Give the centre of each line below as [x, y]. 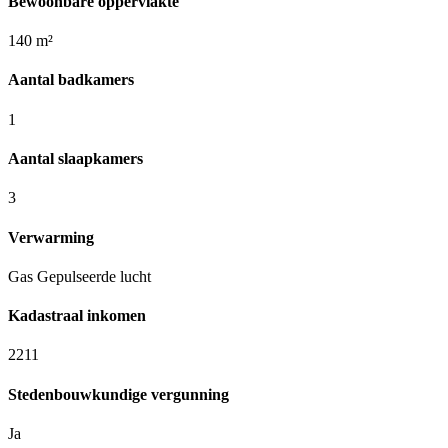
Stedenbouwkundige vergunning [118, 394]
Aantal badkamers [71, 80]
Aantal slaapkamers [75, 158]
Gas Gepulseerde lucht [79, 276]
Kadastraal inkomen [77, 316]
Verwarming [51, 237]
